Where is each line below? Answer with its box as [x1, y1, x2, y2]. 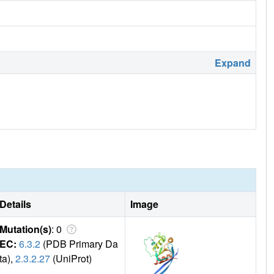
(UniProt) [50, 251, 92, 266]
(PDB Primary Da [40, 237, 118, 251]
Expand [215, 56, 251, 70]
